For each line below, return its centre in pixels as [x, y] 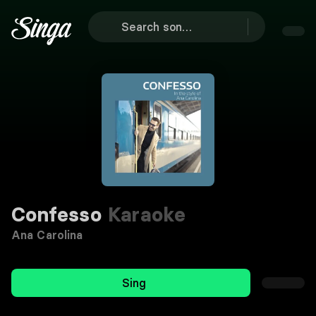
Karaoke [144, 214]
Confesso [57, 214]
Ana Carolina [47, 235]
